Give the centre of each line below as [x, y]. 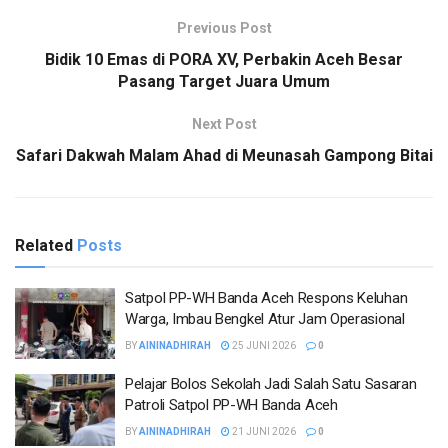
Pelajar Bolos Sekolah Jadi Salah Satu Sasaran [271, 384]
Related [44, 245]
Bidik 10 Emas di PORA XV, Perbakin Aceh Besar [224, 59]
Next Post [224, 123]
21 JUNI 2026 [263, 432]
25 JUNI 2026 [263, 345]
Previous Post [224, 27]
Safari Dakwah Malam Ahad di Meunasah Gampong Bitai [224, 155]
